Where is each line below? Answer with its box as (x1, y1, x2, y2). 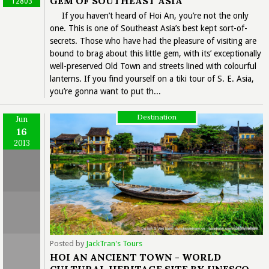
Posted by (50, 239, 86, 249)
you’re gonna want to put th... (50, 86, 161, 96)
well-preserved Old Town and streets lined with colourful (50, 61, 256, 71)
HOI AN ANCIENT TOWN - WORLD (50, 251, 221, 264)
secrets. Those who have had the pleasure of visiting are (50, 35, 256, 46)
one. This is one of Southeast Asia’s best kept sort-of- (50, 23, 247, 33)
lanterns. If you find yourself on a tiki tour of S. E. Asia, (50, 73, 254, 83)
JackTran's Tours (86, 239, 142, 249)
